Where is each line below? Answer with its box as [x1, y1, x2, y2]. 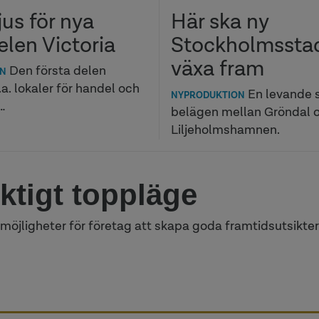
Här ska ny [171, 7, 269, 35]
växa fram [171, 54, 265, 82]
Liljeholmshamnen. [171, 121, 281, 138]
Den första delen [6, 62, 107, 79]
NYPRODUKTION [171, 89, 246, 101]
